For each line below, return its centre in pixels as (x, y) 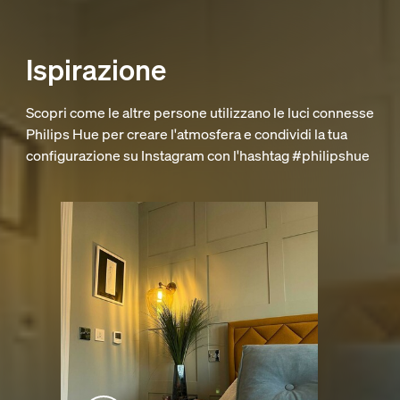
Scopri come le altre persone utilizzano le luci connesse (200, 113)
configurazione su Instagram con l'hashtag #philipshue (197, 156)
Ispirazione (96, 70)
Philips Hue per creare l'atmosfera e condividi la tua (186, 134)
